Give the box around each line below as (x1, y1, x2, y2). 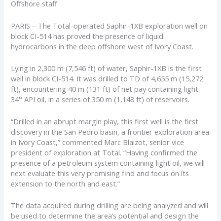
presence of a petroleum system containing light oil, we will (11, 157, 205, 168)
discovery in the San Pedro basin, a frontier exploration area (11, 126, 210, 137)
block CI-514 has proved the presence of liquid (11, 31, 164, 41)
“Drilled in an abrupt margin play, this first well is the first (11, 116, 199, 126)
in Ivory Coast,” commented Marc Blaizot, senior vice (11, 137, 184, 147)
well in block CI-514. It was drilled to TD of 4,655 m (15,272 (11, 74, 204, 84)
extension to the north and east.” (11, 178, 120, 188)
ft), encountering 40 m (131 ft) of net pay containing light (11, 84, 199, 94)
